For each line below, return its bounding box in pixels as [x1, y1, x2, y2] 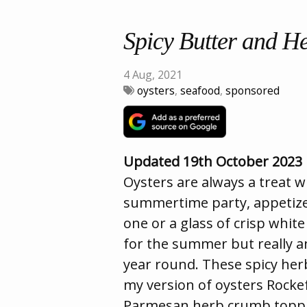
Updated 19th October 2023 [123, 152, 302, 171]
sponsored [225, 83, 280, 99]
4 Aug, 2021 [123, 67, 182, 83]
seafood [180, 83, 220, 99]
